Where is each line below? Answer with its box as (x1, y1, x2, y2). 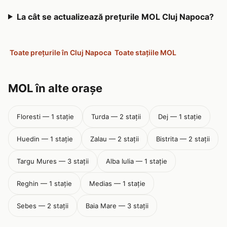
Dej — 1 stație (158, 112, 202, 121)
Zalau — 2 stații (90, 135, 139, 143)
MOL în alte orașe (8, 82, 102, 95)
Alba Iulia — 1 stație (106, 157, 167, 165)
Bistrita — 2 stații (156, 135, 210, 143)
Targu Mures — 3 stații (17, 157, 89, 165)
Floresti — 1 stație (17, 112, 74, 121)
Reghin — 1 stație (17, 179, 72, 187)
